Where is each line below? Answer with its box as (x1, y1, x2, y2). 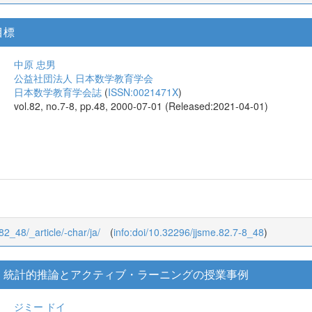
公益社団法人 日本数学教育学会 (14, 71, 153, 86)
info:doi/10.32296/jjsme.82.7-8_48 (114, 268, 264, 283)
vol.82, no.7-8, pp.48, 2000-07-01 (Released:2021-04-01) (14, 99, 268, 114)
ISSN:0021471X (108, 85, 178, 100)
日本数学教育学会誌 (14, 85, 102, 100)
